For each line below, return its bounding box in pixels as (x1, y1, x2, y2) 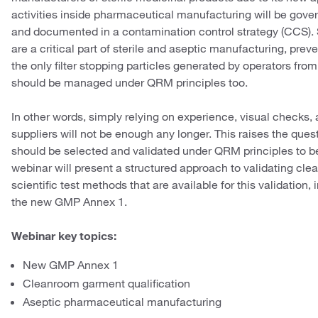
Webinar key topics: (11, 229, 116, 243)
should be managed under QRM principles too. (11, 75, 248, 89)
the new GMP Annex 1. (11, 194, 127, 209)
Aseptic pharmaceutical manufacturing (23, 295, 221, 309)
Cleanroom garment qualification (23, 276, 190, 290)
